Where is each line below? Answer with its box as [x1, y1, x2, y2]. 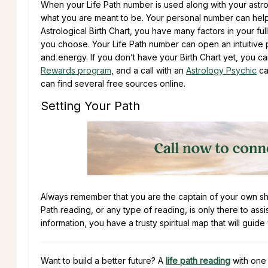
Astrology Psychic [186, 65, 257, 75]
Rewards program [41, 65, 111, 75]
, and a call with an [111, 65, 186, 75]
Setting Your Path [41, 98, 140, 113]
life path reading [166, 255, 230, 266]
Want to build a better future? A [41, 255, 166, 266]
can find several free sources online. [41, 78, 185, 89]
